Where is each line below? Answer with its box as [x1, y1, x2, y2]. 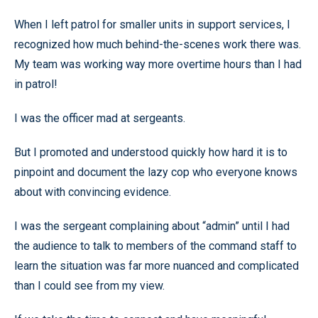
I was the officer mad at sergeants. [14, 111, 185, 125]
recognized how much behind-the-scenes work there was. [14, 37, 301, 51]
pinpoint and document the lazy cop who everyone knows [14, 165, 297, 179]
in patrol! [14, 77, 57, 91]
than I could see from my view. [14, 278, 165, 292]
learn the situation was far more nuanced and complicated [14, 258, 299, 273]
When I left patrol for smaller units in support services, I [14, 17, 290, 31]
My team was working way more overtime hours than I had [14, 57, 302, 71]
